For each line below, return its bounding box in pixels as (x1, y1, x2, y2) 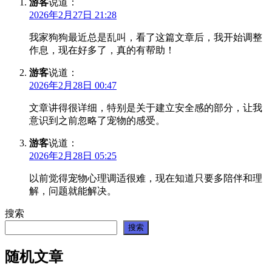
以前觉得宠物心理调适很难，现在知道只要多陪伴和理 (29, 173, 262, 184)
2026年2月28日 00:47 (29, 80, 117, 91)
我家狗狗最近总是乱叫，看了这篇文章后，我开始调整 (29, 32, 262, 43)
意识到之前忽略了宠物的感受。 (29, 115, 165, 126)
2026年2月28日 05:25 (29, 151, 117, 161)
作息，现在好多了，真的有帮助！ (29, 45, 175, 56)
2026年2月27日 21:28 (29, 10, 117, 21)
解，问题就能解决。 (29, 186, 117, 197)
